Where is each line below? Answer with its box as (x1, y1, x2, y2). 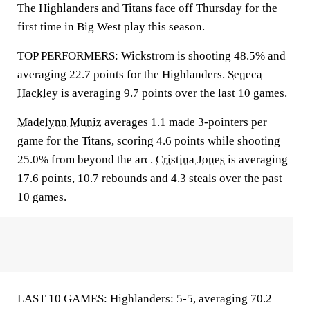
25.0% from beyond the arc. (17, 153, 156, 166)
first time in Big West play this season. (17, 20, 205, 33)
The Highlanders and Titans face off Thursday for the (17, 1, 277, 15)
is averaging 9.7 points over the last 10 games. (58, 86, 287, 100)
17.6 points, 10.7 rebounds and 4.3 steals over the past (17, 172, 282, 185)
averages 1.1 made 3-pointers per (102, 116, 267, 129)
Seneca (228, 68, 262, 81)
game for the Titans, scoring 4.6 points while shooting (17, 134, 280, 147)
